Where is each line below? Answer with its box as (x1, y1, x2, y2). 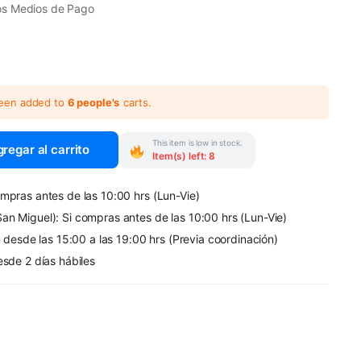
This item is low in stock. (152, 137, 243, 147)
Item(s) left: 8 (152, 149, 215, 162)
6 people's (67, 95, 120, 109)
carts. (123, 95, 151, 109)
